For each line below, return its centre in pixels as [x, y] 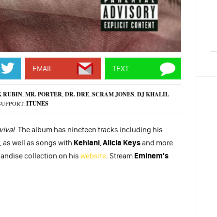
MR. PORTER [44, 94]
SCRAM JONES [113, 94]
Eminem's [151, 156]
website [93, 156]
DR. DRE [77, 94]
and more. [158, 143]
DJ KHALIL [153, 94]
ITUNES [38, 104]
